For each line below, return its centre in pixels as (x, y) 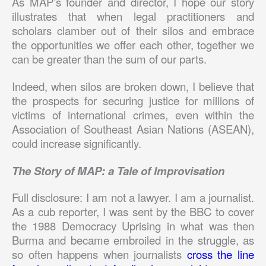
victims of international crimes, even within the (133, 114)
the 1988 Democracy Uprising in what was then (133, 226)
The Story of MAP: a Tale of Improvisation (120, 170)
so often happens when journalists (99, 254)
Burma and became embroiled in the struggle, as (133, 240)
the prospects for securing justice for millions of (133, 100)
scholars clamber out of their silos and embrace (133, 30)
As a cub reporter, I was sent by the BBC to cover (133, 212)
